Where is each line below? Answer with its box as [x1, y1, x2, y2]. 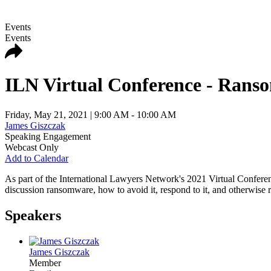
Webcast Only [5, 142, 59, 152]
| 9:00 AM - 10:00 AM [88, 109, 176, 120]
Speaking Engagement [5, 131, 91, 142]
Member [29, 257, 61, 268]
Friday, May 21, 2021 [5, 109, 88, 120]
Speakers [5, 207, 61, 223]
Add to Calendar [5, 152, 68, 163]
